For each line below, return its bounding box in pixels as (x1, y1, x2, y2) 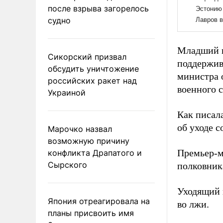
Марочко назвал (48, 123, 112, 134)
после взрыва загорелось (48, 3, 149, 13)
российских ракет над (48, 75, 137, 86)
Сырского (48, 159, 87, 170)
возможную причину (48, 135, 129, 146)
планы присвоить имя (48, 208, 134, 218)
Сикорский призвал (48, 51, 126, 62)
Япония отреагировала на (48, 196, 150, 206)
